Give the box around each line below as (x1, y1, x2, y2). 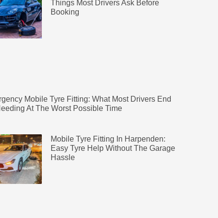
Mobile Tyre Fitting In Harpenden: (50, 135, 165, 143)
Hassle (50, 153, 75, 162)
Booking (50, 8, 79, 17)
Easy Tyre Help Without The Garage (50, 144, 175, 152)
